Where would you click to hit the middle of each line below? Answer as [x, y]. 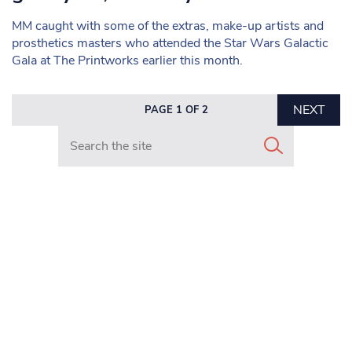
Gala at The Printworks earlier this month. [127, 60]
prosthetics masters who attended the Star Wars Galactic [170, 43]
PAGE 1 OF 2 [176, 110]
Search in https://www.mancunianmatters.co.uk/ [191, 134]
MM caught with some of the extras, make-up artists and [168, 26]
